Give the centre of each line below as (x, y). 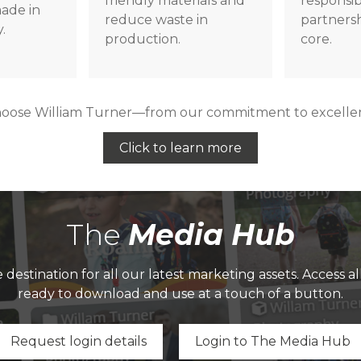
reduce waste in (156, 20)
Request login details (79, 341)
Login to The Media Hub (273, 341)
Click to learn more (180, 148)
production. (143, 39)
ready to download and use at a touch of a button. (180, 294)
